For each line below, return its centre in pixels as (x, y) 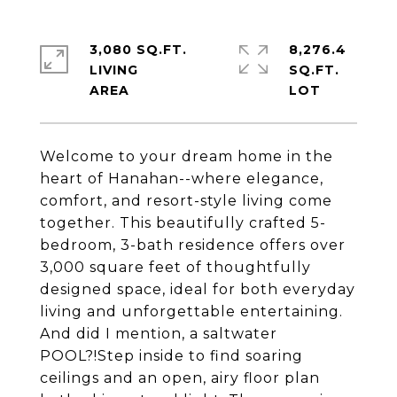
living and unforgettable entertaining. (191, 311)
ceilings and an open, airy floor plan (180, 378)
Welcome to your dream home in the (187, 156)
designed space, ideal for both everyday (198, 289)
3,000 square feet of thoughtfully (175, 267)
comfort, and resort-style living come (186, 201)
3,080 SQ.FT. (138, 50)
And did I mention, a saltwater (159, 334)
